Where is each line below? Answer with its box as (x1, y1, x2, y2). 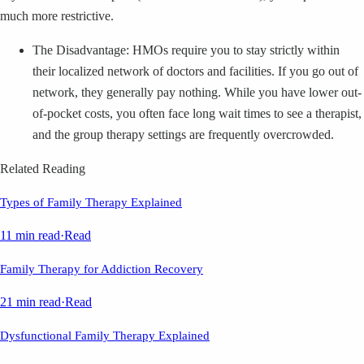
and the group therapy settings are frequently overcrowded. (32, 128, 334, 142)
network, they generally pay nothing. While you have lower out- (32, 85, 362, 100)
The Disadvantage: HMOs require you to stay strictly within (32, 43, 340, 58)
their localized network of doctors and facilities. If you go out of (32, 64, 358, 79)
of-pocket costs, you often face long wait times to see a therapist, (32, 106, 362, 121)
